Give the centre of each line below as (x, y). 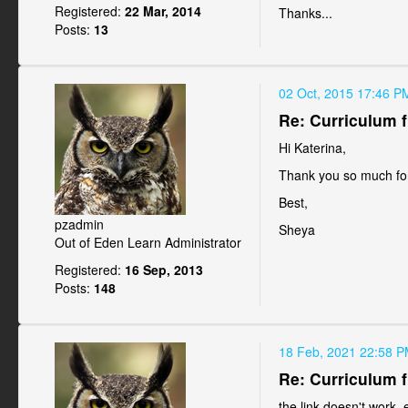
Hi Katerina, (312, 148)
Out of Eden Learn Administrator (148, 242)
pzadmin (79, 224)
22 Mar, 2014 (163, 11)
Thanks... (306, 13)
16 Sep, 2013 (164, 270)
